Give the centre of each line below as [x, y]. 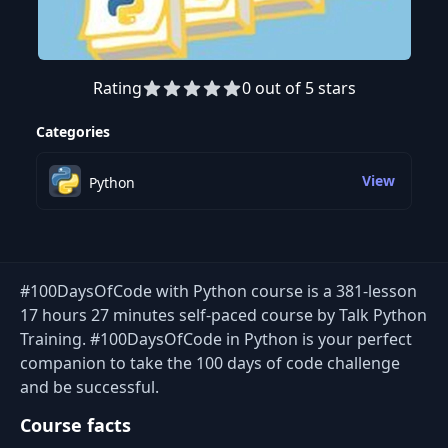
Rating [117, 88]
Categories [73, 131]
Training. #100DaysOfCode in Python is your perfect [216, 339]
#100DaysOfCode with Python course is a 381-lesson [218, 291]
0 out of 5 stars [298, 88]
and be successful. [89, 387]
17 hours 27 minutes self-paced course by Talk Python [223, 315]
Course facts [75, 425]
